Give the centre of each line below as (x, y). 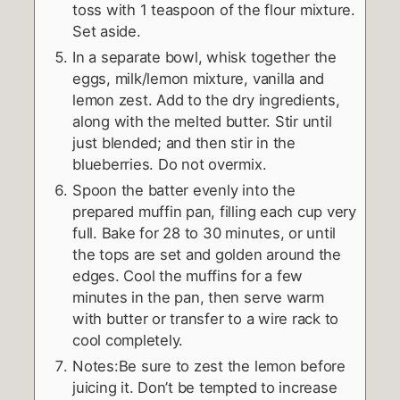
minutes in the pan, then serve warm (198, 298)
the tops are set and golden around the (207, 255)
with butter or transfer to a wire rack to (206, 319)
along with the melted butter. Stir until (202, 122)
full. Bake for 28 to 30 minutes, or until (204, 233)
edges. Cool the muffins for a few (188, 276)
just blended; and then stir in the (184, 143)
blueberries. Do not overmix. (170, 165)
